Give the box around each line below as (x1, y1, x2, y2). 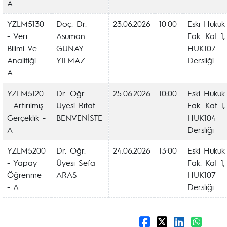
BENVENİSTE (56, 112, 102, 123)
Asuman (56, 30, 85, 41)
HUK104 (187, 112, 216, 123)
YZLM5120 (7, 88, 44, 98)
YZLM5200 (7, 145, 46, 156)
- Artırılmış (7, 100, 43, 110)
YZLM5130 (7, 18, 44, 29)
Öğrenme (7, 169, 42, 180)
